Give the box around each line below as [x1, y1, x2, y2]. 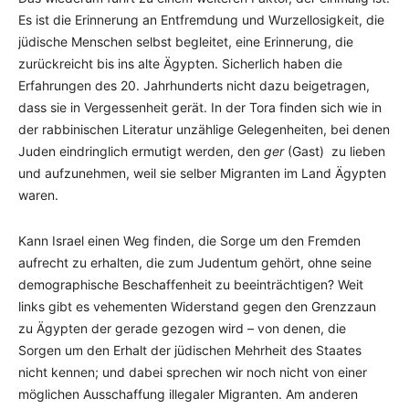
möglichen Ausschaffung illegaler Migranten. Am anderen [18, 386, 358, 402]
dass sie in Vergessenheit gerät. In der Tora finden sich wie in [18, 100, 382, 115]
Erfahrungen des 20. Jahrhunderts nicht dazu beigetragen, [18, 78, 370, 93]
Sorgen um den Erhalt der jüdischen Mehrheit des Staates [18, 342, 362, 358]
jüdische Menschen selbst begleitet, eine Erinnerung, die [18, 34, 353, 49]
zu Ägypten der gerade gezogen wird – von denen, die [18, 320, 346, 336]
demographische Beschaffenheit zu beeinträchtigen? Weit [18, 277, 363, 292]
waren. [18, 187, 58, 203]
